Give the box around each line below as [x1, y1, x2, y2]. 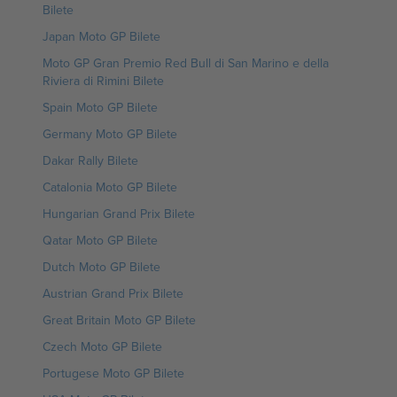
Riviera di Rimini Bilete [43, 72, 164, 90]
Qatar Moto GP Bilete [43, 231, 158, 249]
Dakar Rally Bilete [43, 152, 138, 169]
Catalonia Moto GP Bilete [43, 178, 177, 196]
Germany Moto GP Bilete [43, 125, 177, 143]
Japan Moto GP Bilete [43, 27, 160, 45]
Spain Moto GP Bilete [43, 98, 158, 116]
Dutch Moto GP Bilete [43, 258, 160, 276]
